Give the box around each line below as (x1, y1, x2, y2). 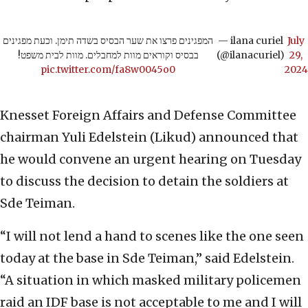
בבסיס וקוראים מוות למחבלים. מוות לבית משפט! (17, 49, 199, 62)
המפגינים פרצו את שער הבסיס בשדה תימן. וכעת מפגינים (3, 34, 214, 47)
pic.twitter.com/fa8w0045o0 (41, 63, 176, 76)
